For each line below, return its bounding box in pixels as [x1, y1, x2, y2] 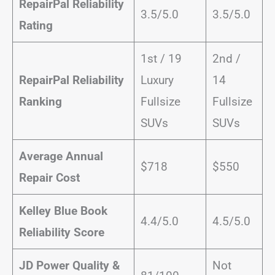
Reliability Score [18, 225, 104, 239]
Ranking [18, 94, 65, 109]
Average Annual [18, 149, 103, 163]
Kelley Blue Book [18, 203, 107, 218]
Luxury [140, 72, 174, 87]
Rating [18, 18, 53, 33]
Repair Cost [18, 170, 83, 185]
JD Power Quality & [18, 258, 120, 273]
